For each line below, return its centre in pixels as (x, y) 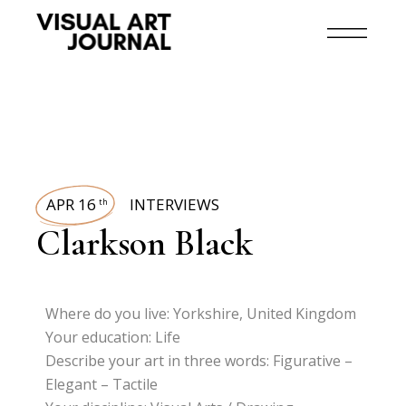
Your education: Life (113, 337)
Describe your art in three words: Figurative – (199, 361)
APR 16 (72, 204)
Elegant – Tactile (102, 384)
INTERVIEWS (175, 204)
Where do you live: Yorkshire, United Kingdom (201, 314)
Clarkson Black (145, 243)
